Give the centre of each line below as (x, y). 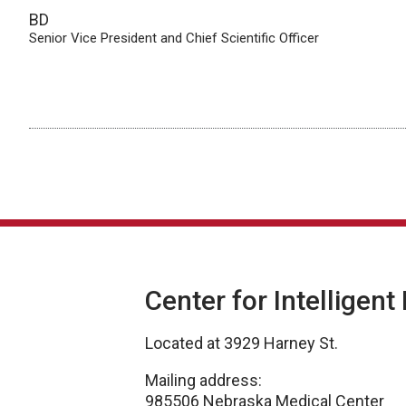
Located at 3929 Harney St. (242, 343)
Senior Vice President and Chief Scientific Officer (174, 39)
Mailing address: (203, 380)
